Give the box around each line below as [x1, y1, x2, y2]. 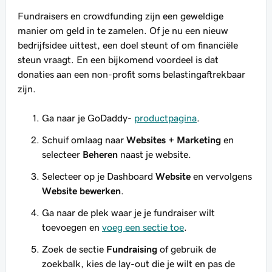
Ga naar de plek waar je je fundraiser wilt [42, 208, 215, 217]
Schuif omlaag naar [42, 135, 126, 144]
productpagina [134, 113, 197, 123]
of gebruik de [157, 244, 216, 254]
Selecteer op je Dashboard [42, 171, 155, 181]
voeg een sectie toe [102, 222, 184, 232]
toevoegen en [42, 222, 102, 232]
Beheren [83, 149, 118, 159]
